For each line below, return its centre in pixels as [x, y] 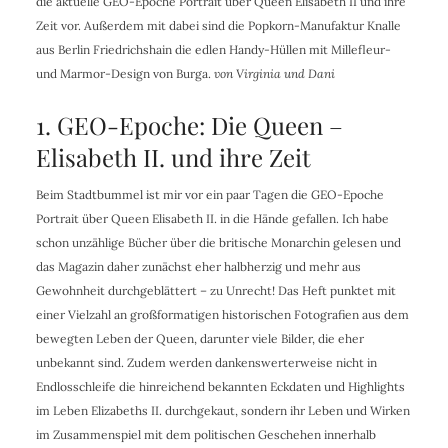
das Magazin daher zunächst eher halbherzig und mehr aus [198, 267]
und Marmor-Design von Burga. [124, 74]
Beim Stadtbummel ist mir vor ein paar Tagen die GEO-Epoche [209, 195]
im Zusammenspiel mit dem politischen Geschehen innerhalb [205, 435]
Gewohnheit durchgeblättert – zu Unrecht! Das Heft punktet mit [215, 291]
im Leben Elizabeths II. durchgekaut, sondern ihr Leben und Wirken [222, 411]
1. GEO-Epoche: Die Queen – [189, 125]
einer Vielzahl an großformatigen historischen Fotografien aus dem [222, 315]
